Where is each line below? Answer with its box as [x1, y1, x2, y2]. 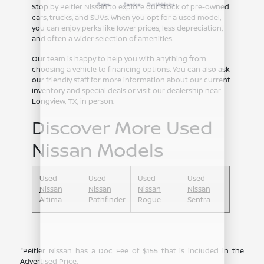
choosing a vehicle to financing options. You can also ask [31, 64, 230, 74]
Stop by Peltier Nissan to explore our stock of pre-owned [31, 1, 229, 12]
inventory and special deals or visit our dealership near [31, 85, 221, 95]
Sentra [187, 194, 210, 204]
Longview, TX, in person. [31, 95, 114, 106]
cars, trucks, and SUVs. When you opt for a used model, [31, 12, 221, 22]
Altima [39, 194, 62, 204]
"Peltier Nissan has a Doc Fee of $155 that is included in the [20, 245, 244, 256]
